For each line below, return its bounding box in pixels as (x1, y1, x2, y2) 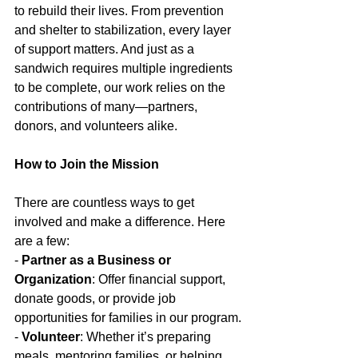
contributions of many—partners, (14, 100, 201, 113)
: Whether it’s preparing (80, 330, 214, 344)
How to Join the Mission (14, 157, 159, 171)
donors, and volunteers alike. (14, 119, 177, 133)
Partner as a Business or (22, 253, 174, 267)
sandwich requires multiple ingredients (14, 62, 236, 75)
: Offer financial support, (92, 272, 229, 286)
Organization (14, 272, 92, 286)
